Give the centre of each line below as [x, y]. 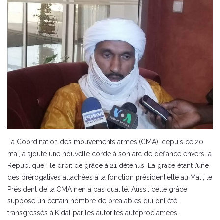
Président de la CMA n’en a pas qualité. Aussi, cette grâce [97, 189]
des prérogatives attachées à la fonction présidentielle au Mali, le [110, 178]
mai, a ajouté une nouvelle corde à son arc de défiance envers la [110, 154]
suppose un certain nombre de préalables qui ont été [92, 201]
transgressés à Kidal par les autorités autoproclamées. [93, 213]
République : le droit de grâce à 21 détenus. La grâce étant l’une [108, 166]
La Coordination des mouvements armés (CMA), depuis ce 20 [105, 142]
